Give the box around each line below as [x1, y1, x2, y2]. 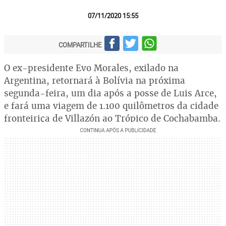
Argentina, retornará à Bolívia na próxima [4, 75, 185, 86]
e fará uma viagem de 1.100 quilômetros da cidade [4, 100, 218, 111]
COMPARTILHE [59, 40, 101, 49]
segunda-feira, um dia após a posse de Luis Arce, [4, 87, 217, 99]
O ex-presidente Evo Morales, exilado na [4, 62, 179, 74]
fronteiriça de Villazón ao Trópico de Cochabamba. [4, 112, 220, 124]
